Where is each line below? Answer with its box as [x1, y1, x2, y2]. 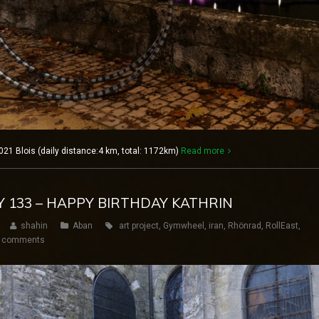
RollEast [266, 220, 298, 231]
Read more [181, 145, 224, 156]
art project [119, 220, 159, 231]
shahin [21, 220, 48, 231]
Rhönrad [228, 220, 261, 231]
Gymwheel [163, 220, 204, 231]
